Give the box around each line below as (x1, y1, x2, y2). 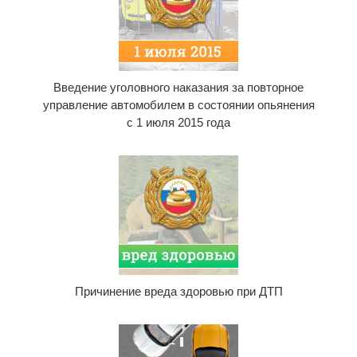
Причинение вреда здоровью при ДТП (74, 284, 283, 298)
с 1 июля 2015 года (127, 116, 230, 129)
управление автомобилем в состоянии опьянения (42, 98, 315, 112)
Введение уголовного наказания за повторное (53, 80, 304, 94)
